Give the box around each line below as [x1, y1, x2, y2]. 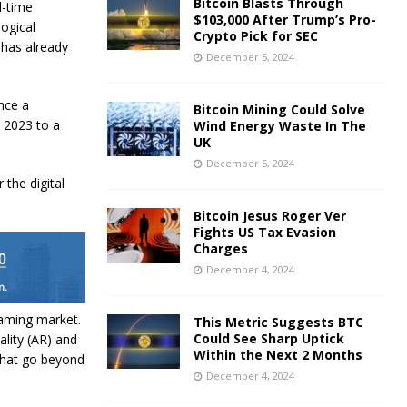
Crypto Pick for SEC [193, 27, 318, 45]
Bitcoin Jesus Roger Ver [193, 207, 346, 224]
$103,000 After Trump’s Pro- [193, 11, 376, 28]
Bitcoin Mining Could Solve [193, 101, 365, 118]
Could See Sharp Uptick [193, 330, 344, 347]
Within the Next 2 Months [193, 346, 362, 363]
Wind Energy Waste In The [193, 117, 366, 134]
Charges [193, 240, 248, 257]
